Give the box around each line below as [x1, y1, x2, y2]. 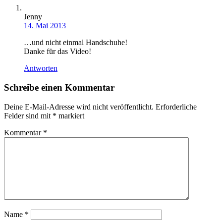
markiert [56, 111, 84, 120]
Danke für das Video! [24, 47, 91, 56]
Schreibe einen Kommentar [4, 82, 114, 93]
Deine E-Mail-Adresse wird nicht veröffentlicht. [4, 102, 154, 111]
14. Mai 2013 [24, 21, 66, 30]
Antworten [24, 64, 57, 73]
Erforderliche [156, 102, 197, 111]
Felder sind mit [4, 111, 53, 120]
